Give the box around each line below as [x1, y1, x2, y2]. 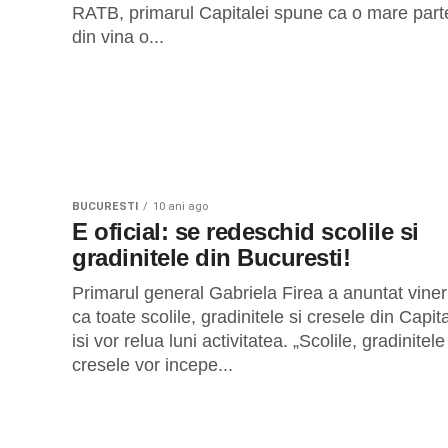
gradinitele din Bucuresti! [72, 244, 351, 271]
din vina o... [72, 27, 164, 47]
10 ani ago [153, 200, 208, 213]
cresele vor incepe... [72, 355, 233, 375]
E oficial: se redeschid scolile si [72, 218, 419, 245]
